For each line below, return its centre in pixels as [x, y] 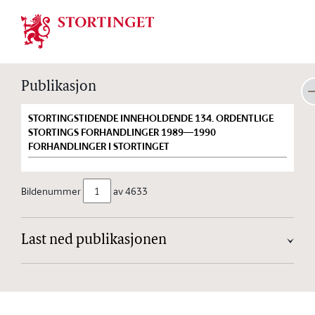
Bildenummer [51, 191]
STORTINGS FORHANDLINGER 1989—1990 [122, 132]
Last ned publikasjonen [94, 240]
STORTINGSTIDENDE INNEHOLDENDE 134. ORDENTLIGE [151, 118]
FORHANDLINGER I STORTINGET [99, 146]
